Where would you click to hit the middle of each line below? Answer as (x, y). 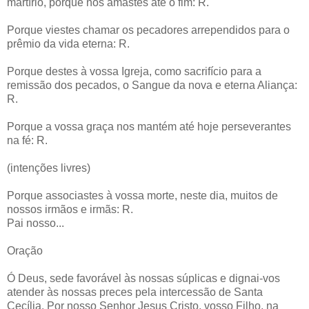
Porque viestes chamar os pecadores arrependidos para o (148, 30)
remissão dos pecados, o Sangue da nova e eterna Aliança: (152, 85)
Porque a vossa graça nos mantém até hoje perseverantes (149, 126)
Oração (25, 250)
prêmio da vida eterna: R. (68, 43)
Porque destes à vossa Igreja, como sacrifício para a (134, 71)
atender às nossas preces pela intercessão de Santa (135, 292)
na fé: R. (27, 140)
